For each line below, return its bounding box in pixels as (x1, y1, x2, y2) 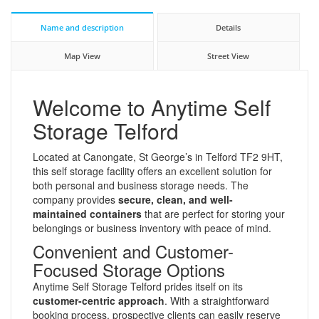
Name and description (40, 21, 124, 33)
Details (216, 21, 241, 33)
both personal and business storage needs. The (33, 177, 249, 192)
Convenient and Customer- (33, 238, 234, 263)
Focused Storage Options (33, 256, 225, 282)
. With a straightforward (164, 293, 269, 308)
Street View (207, 50, 250, 61)
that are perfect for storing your (142, 206, 285, 221)
